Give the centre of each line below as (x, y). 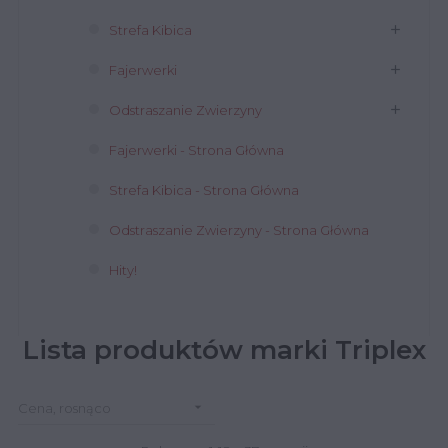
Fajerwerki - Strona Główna (196, 150)
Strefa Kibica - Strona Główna (204, 190)
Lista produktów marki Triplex (224, 350)
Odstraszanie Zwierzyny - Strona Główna (239, 230)
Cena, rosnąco (64, 408)
